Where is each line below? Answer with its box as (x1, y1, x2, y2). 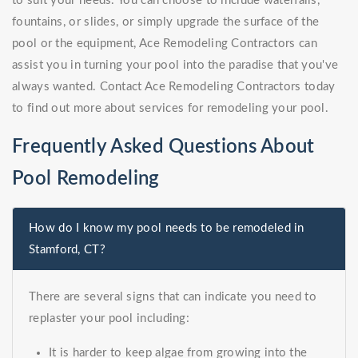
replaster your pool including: (29, 312, 190, 325)
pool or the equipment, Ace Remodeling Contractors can (12, 38, 317, 50)
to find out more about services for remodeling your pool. (12, 102, 329, 115)
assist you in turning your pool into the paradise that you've (12, 59, 339, 72)
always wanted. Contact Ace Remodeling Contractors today (12, 81, 336, 93)
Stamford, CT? (29, 244, 105, 257)
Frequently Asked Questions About (12, 137, 315, 157)
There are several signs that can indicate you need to (29, 291, 316, 304)
